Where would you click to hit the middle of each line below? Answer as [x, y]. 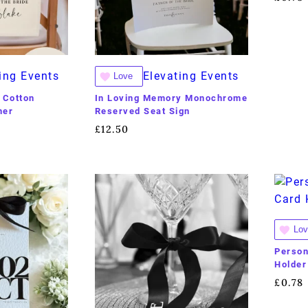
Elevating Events [191, 76]
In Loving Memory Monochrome [171, 98]
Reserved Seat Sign [142, 111]
